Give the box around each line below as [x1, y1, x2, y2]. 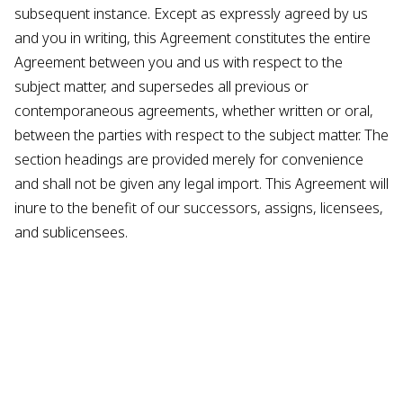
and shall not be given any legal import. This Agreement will [14, 174, 389, 193]
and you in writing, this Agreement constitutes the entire [14, 28, 371, 48]
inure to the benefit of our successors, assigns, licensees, [14, 198, 383, 218]
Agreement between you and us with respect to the [14, 52, 343, 72]
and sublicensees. [14, 222, 128, 242]
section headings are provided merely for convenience [14, 149, 363, 169]
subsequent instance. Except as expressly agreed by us [14, 4, 368, 23]
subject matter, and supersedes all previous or [14, 76, 309, 96]
